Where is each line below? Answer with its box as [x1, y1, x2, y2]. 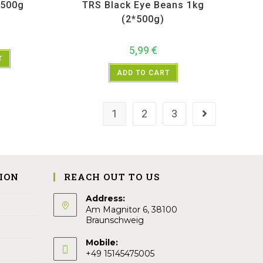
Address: [86, 193, 125, 204]
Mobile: [86, 237, 118, 248]
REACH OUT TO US [64, 170, 160, 183]
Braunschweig [86, 214, 144, 225]
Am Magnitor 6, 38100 [86, 204, 177, 215]
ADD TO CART [116, 69, 170, 77]
